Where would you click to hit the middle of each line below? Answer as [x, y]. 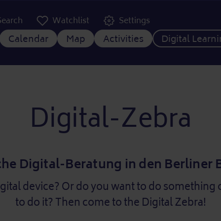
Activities [123, 39]
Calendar [28, 39]
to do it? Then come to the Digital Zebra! [110, 203]
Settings [134, 21]
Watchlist [71, 21]
